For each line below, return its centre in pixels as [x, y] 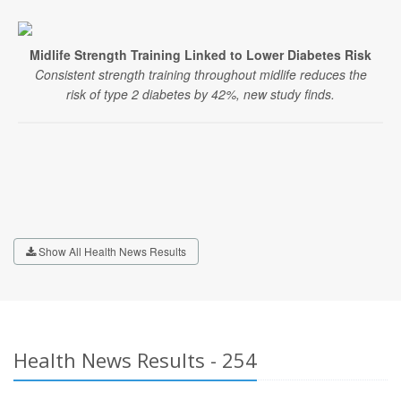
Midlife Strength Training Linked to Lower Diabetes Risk [200, 55]
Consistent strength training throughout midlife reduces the [200, 74]
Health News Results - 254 [135, 360]
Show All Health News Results [111, 251]
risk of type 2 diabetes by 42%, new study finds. [200, 94]
